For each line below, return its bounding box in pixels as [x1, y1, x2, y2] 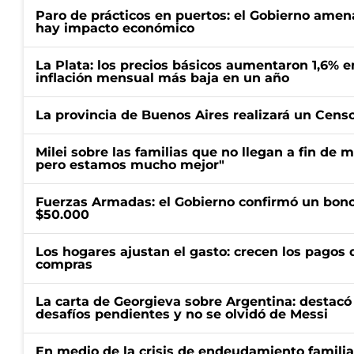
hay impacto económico [36, 21, 194, 36]
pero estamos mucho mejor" [36, 157, 224, 172]
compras [36, 257, 92, 272]
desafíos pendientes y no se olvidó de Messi [36, 307, 328, 322]
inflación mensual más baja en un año [36, 70, 289, 85]
